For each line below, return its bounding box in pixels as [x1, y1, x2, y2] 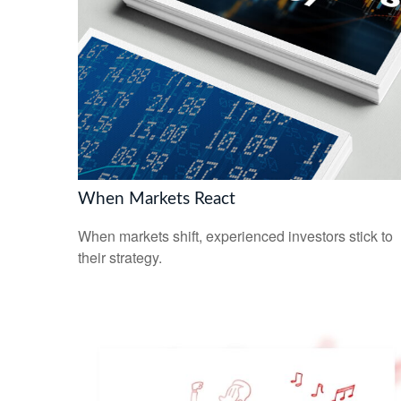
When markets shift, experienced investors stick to [78, 226, 393, 247]
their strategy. [78, 247, 162, 269]
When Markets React [78, 190, 235, 208]
